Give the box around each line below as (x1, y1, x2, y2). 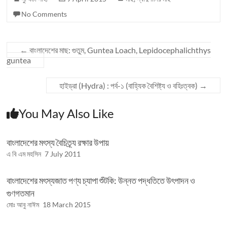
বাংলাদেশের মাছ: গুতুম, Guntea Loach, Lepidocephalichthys (28, 45, 211, 55)
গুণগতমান (7, 187, 35, 199)
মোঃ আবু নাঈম (7, 200, 40, 209)
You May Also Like (19, 106, 115, 121)
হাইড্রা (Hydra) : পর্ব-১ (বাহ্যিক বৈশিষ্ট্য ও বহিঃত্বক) (59, 81, 199, 90)
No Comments (21, 10, 67, 18)
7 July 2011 (45, 149, 81, 158)
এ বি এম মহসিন (7, 149, 42, 158)
